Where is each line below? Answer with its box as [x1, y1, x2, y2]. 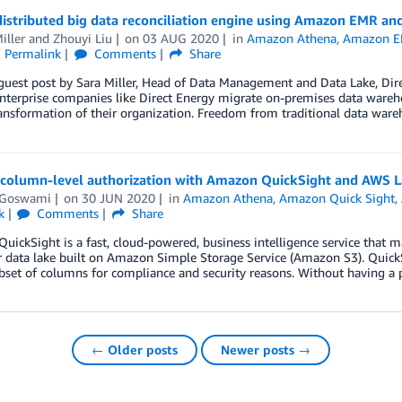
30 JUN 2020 [82, 190, 156, 205]
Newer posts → [221, 342, 310, 357]
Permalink [4, 46, 62, 61]
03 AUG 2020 [143, 31, 220, 46]
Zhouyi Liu [52, 31, 112, 46]
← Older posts [92, 342, 178, 357]
